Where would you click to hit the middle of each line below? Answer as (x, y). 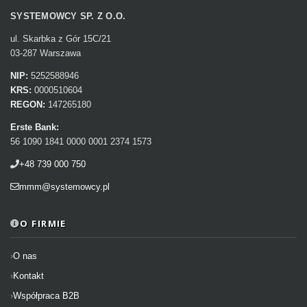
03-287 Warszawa (46, 53)
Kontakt (28, 276)
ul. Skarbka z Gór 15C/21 (61, 39)
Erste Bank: (35, 127)
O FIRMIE (43, 223)
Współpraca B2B (46, 296)
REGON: (28, 105)
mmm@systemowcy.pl (64, 187)
